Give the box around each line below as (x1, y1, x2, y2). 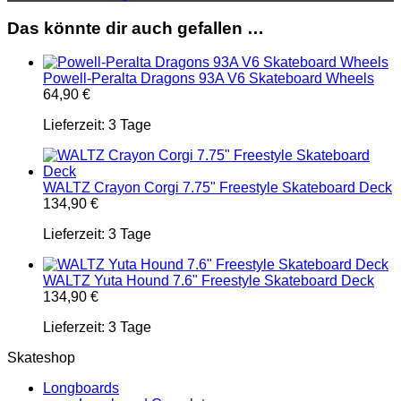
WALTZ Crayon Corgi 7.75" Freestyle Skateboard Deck (43, 180, 392, 196)
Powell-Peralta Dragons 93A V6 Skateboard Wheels (43, 71, 374, 87)
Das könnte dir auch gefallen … (7, 18, 264, 38)
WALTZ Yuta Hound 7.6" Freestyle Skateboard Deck (43, 273, 374, 289)
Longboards (43, 380, 119, 397)
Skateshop (7, 350, 75, 366)
